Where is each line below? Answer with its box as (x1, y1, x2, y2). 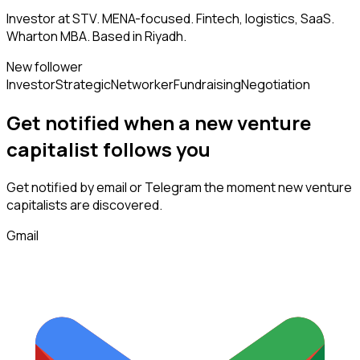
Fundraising (174, 76, 241, 94)
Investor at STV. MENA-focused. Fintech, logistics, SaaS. (6, 10, 334, 28)
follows (99, 136, 176, 163)
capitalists (6, 196, 67, 215)
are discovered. (67, 196, 162, 215)
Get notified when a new (6, 109, 237, 137)
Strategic (55, 76, 111, 94)
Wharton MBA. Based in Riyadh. (6, 27, 186, 46)
